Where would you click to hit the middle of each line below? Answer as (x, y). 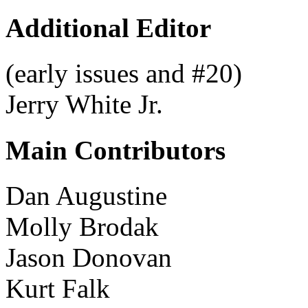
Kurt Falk (58, 288)
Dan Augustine (86, 195)
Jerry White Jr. (84, 104)
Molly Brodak (82, 226)
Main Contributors (115, 150)
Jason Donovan (89, 257)
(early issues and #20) (124, 74)
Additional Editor (108, 28)
